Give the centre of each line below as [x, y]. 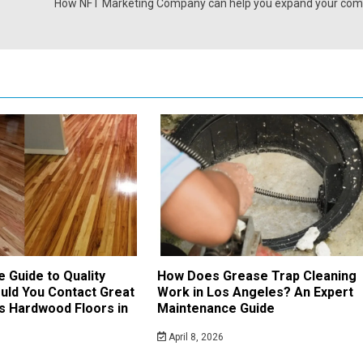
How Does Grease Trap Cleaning [257, 275]
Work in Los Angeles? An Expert [255, 292]
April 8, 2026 [194, 337]
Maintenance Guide [216, 308]
